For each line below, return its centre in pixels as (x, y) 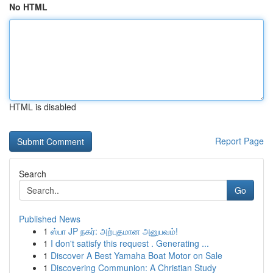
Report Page (239, 141)
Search (33, 174)
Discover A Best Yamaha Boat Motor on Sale (136, 255)
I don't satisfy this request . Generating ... (130, 243)
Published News (50, 219)
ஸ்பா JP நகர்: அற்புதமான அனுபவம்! (114, 231)
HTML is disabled (43, 107)
